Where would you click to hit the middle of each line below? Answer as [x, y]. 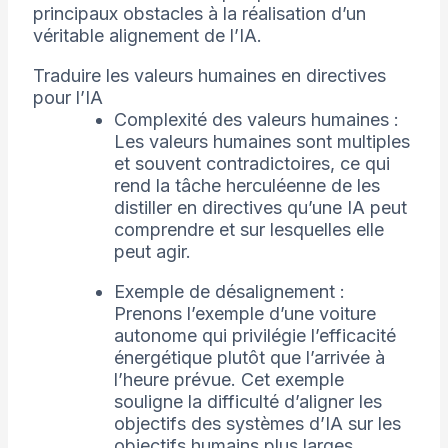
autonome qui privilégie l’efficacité [254, 336]
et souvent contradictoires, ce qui [251, 164]
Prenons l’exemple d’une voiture [244, 314]
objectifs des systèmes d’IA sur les [257, 424]
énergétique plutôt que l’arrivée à [249, 358]
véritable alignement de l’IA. [147, 36]
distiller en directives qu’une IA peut [260, 208]
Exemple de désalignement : [229, 292]
